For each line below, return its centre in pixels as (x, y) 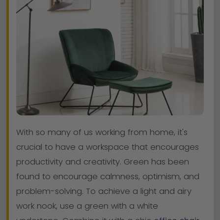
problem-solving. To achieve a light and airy (104, 192)
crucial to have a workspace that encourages (108, 147)
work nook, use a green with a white (87, 206)
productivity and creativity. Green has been (103, 162)
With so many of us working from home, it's (102, 133)
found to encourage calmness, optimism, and (108, 177)
